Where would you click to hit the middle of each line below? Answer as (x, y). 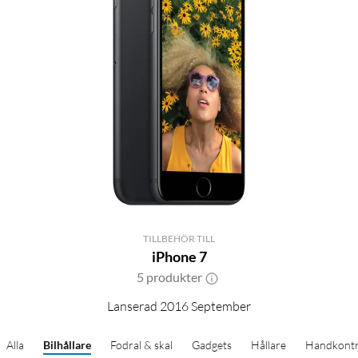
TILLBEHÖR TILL (179, 238)
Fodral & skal (141, 344)
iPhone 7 (179, 256)
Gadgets (212, 344)
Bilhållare (67, 344)
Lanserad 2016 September (179, 306)
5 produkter (169, 276)
